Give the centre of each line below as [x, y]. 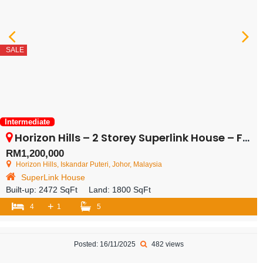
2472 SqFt [58, 189]
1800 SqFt [131, 189]
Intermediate [27, 122]
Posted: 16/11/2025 [105, 244]
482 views [166, 244]
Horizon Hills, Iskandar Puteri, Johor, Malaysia [89, 164]
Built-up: [22, 189]
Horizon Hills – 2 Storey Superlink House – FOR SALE [129, 137]
